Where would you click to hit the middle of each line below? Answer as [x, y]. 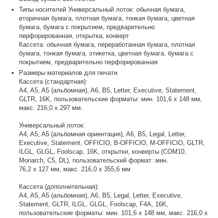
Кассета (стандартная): [54, 81]
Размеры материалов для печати [68, 73]
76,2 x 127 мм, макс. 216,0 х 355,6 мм [75, 169]
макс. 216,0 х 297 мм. [51, 108]
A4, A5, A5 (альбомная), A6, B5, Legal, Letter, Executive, [101, 195]
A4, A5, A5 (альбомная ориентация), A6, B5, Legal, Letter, [103, 134]
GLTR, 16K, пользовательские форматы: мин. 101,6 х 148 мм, [111, 99]
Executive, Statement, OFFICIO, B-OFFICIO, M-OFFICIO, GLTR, [112, 143]
